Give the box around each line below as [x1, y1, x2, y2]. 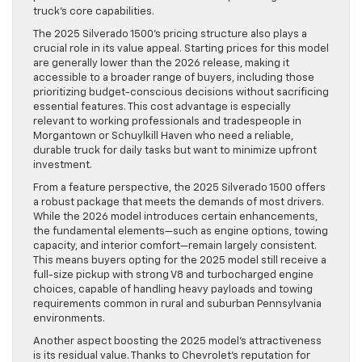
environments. [33, 314, 105, 325]
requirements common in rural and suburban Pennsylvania [33, 299, 322, 310]
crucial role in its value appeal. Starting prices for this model [33, 44, 329, 55]
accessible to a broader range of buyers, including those [33, 73, 314, 84]
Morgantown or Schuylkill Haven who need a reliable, [33, 131, 293, 142]
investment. [33, 160, 92, 171]
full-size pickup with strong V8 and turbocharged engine [33, 270, 314, 281]
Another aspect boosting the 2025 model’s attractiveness [33, 336, 322, 347]
